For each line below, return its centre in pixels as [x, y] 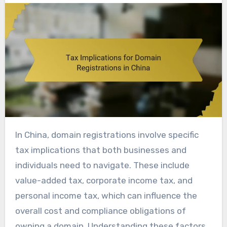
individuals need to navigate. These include [102, 165]
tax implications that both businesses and [101, 150]
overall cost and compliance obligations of [100, 211]
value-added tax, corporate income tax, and [104, 181]
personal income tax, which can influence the [106, 196]
